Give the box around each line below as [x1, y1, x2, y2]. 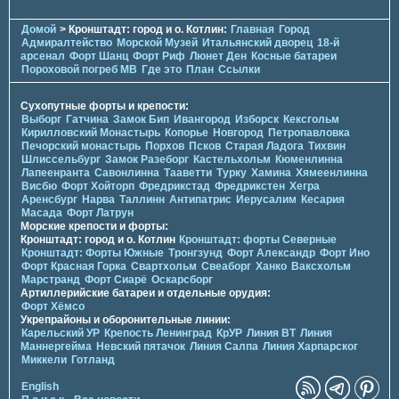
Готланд [71, 353, 115, 366]
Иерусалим [236, 192, 297, 206]
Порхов [145, 139, 184, 152]
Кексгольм [283, 112, 339, 126]
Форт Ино [320, 246, 370, 259]
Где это [142, 62, 182, 76]
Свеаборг [201, 259, 251, 273]
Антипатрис [169, 192, 232, 206]
